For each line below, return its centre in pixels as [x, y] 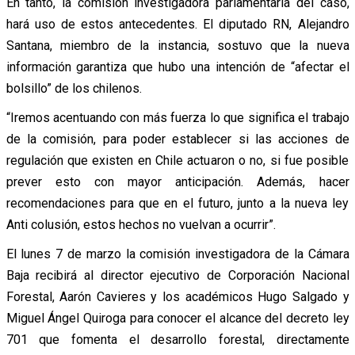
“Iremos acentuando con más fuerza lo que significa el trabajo [177, 117]
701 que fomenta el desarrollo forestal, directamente [177, 339]
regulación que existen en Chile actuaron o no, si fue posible [177, 160]
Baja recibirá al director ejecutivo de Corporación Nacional [177, 275]
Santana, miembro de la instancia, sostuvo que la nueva [177, 45]
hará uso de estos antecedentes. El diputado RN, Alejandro [177, 24]
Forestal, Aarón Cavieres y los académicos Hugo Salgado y [177, 296]
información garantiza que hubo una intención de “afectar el [177, 67]
